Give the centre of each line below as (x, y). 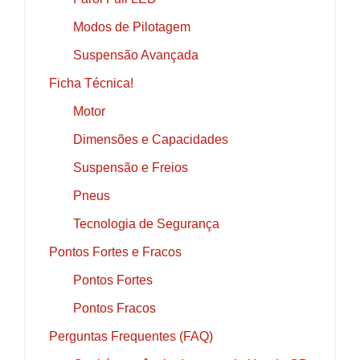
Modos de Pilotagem (132, 27)
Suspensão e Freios (131, 167)
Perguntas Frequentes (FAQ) (131, 336)
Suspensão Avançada (136, 55)
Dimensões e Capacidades (151, 139)
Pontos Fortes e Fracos (115, 252)
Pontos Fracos (115, 308)
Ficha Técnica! (91, 83)
